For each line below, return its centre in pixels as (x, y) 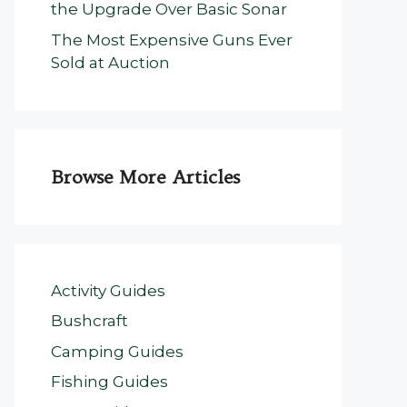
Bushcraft (89, 321)
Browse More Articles (145, 176)
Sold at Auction (110, 62)
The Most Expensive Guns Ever (172, 40)
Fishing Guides (109, 382)
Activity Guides (108, 290)
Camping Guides (117, 351)
